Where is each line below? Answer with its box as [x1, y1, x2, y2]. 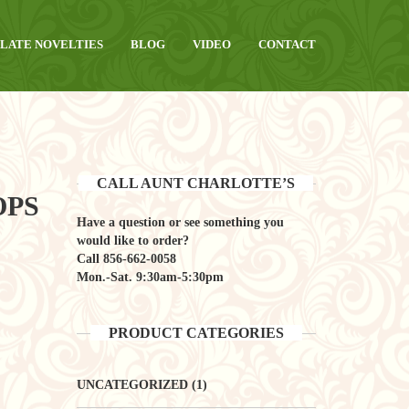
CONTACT [258, 37, 316, 51]
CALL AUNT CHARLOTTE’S [97, 174, 296, 191]
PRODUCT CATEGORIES [108, 324, 284, 341]
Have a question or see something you [76, 215, 284, 229]
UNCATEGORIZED [76, 377, 188, 392]
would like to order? [76, 233, 189, 247]
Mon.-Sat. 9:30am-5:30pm [76, 269, 224, 284]
